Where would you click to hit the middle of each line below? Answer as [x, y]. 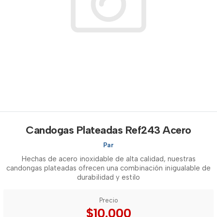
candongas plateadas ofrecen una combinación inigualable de [108, 168]
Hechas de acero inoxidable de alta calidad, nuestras [108, 159]
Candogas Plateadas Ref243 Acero [108, 130]
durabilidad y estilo [108, 177]
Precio [108, 200]
